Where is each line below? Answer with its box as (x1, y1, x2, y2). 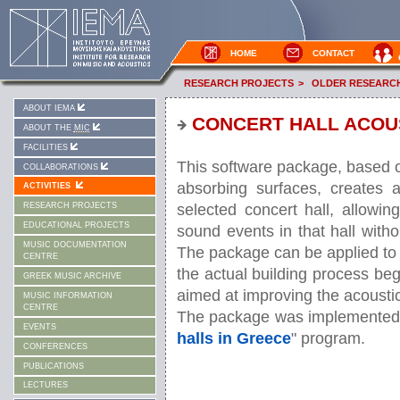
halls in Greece (177, 329, 291, 348)
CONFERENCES (22, 341, 87, 351)
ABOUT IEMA (22, 103, 75, 112)
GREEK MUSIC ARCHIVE (22, 271, 121, 280)
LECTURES (22, 380, 68, 390)
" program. (291, 329, 365, 348)
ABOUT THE (22, 122, 74, 132)
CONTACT (312, 48, 355, 58)
